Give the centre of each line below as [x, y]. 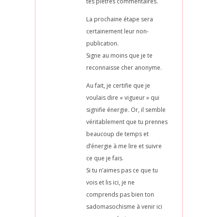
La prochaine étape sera [119, 19]
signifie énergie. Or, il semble [126, 109]
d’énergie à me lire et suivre [124, 146]
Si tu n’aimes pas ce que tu [122, 170]
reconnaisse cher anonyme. [124, 67]
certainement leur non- [117, 31]
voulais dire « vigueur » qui [123, 97]
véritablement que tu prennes [127, 122]
